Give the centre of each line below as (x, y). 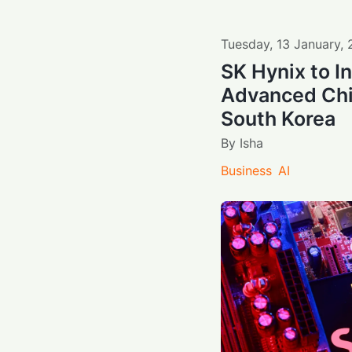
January (317, 44)
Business (246, 170)
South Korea (278, 118)
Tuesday (245, 44)
